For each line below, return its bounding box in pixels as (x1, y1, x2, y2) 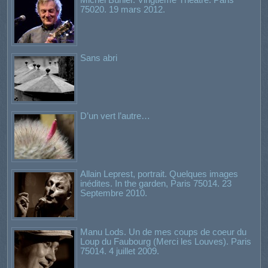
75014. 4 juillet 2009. (80, 245, 159, 256)
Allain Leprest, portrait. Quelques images (80, 168, 238, 179)
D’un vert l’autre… (80, 110, 150, 121)
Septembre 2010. (80, 187, 147, 198)
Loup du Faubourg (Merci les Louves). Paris (80, 236, 251, 246)
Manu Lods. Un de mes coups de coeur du (80, 226, 246, 237)
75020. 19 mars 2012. (80, 4, 165, 14)
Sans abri (80, 52, 117, 63)
